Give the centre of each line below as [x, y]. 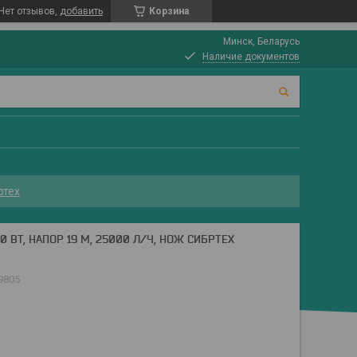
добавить [81, 11]
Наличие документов [251, 57]
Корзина [169, 11]
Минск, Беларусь [261, 41]
